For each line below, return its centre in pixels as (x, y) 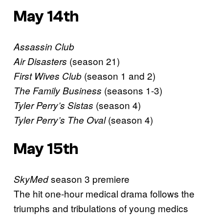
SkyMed (31, 179)
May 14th (46, 17)
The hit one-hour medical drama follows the (104, 193)
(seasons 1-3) (132, 90)
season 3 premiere (89, 178)
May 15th (46, 149)
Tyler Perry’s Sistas (54, 105)
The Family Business (58, 90)
